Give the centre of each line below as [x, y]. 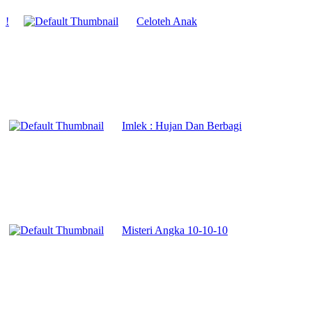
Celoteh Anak [167, 21]
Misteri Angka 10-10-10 [175, 230]
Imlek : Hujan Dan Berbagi [182, 125]
